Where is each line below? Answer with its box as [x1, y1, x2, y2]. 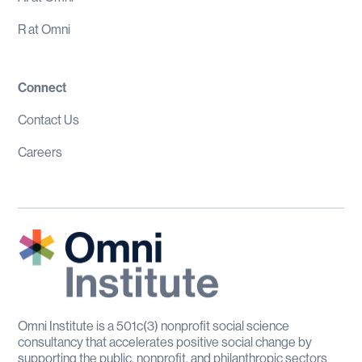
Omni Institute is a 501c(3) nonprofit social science [18, 318, 290, 335]
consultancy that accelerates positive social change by [18, 335, 313, 351]
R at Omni [18, 22, 71, 37]
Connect [18, 80, 67, 95]
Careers [18, 145, 63, 160]
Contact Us [18, 112, 80, 128]
